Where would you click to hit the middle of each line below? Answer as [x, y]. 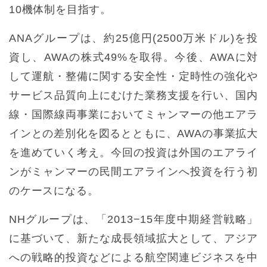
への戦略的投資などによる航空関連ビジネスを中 [133, 258]
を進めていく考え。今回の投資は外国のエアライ [133, 153]
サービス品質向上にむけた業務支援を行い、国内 [133, 96]
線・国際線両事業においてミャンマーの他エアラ [133, 115]
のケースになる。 [54, 191]
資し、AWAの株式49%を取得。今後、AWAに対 [133, 58]
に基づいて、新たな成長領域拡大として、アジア [133, 239]
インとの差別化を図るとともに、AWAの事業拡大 [133, 134]
